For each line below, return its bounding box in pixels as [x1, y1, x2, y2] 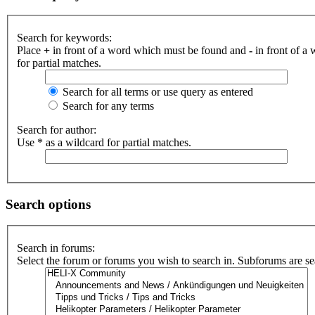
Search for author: [17, 124, 96, 136]
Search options [6, 196, 91, 212]
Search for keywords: [17, 32, 112, 44]
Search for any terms [60, 100, 154, 112]
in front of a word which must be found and [50, 44, 249, 56]
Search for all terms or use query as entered [60, 86, 253, 98]
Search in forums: [17, 242, 95, 255]
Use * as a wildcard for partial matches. [17, 136, 191, 148]
